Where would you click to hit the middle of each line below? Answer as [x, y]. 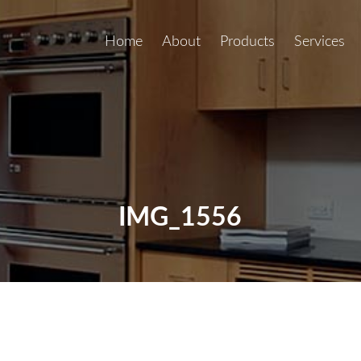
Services [320, 42]
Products [248, 42]
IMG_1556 [180, 218]
